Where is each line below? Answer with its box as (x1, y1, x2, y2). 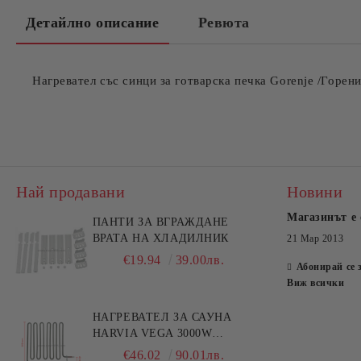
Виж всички (287, 277, 345, 288)
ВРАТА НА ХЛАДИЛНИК (92, 232, 229, 244)
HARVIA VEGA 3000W (92, 327, 213, 339)
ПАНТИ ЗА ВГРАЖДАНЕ (92, 216, 229, 228)
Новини (287, 183, 343, 201)
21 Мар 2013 (287, 233, 344, 244)
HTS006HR (92, 343, 151, 355)
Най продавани (16, 183, 126, 201)
